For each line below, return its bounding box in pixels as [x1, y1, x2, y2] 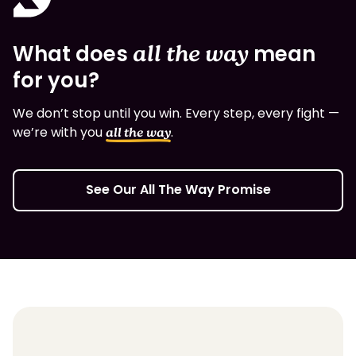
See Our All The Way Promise [85, 180, 271, 199]
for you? [13, 66, 99, 95]
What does [13, 40, 133, 69]
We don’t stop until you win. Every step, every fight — [13, 104, 339, 123]
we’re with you [13, 123, 106, 142]
